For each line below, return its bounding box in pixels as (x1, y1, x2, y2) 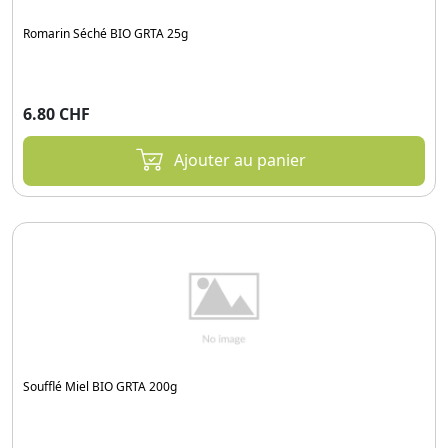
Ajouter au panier (174, 149, 306, 172)
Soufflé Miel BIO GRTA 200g (23, 378, 177, 396)
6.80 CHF (23, 103, 90, 126)
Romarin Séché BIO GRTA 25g (23, 25, 188, 43)
